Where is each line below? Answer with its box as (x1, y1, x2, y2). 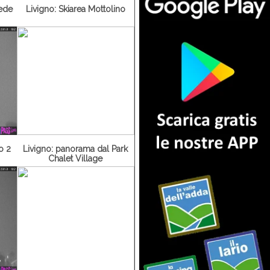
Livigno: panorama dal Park (23, 143, 128, 153)
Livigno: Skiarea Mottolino (25, 3, 125, 13)
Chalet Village (48, 152, 103, 163)
